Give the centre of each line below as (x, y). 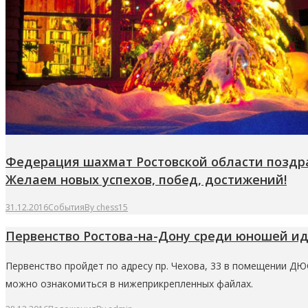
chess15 (112, 208)
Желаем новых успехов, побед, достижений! (146, 180)
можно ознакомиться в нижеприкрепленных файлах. (129, 284)
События (66, 208)
